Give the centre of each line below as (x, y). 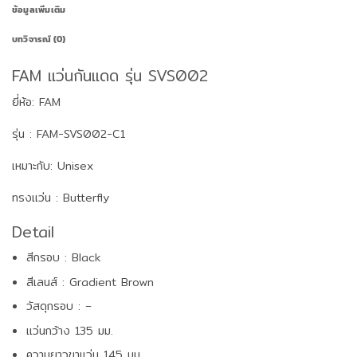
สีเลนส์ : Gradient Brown (90, 282)
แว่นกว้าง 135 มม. (70, 330)
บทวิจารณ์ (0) (39, 39)
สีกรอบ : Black (64, 258)
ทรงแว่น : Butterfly (61, 198)
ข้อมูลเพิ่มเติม (39, 10)
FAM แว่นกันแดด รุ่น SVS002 (110, 76)
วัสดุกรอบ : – (59, 306)
